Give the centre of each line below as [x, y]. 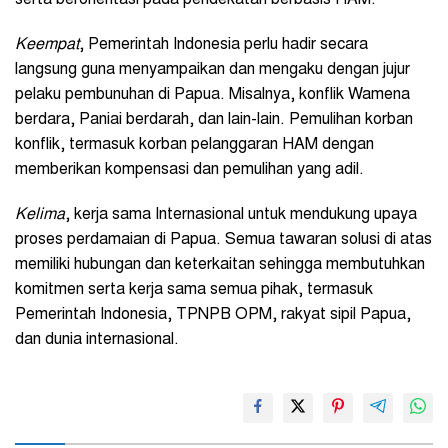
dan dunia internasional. [99, 340]
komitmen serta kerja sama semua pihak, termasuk [194, 290]
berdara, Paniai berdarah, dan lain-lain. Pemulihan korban [214, 120]
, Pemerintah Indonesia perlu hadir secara [223, 45]
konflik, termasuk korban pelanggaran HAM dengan [194, 145]
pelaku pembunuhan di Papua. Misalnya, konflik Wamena [212, 95]
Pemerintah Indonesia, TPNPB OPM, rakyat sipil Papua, [213, 315]
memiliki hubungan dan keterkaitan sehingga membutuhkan [220, 265]
